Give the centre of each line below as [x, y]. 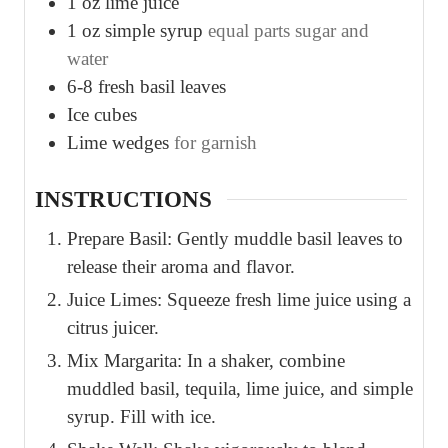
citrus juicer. [113, 328]
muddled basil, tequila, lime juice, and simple [240, 389]
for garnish [215, 143]
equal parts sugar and [288, 31]
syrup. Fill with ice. [141, 417]
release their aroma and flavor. [181, 267]
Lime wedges [118, 143]
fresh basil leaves [162, 87]
